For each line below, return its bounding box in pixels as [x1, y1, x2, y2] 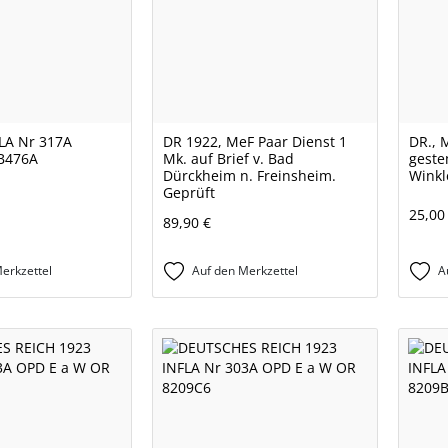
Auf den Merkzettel [192, 262, 298, 280]
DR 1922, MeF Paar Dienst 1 [163, 132, 347, 152]
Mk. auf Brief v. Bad [163, 149, 294, 169]
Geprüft [163, 183, 215, 203]
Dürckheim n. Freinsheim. [163, 166, 336, 186]
